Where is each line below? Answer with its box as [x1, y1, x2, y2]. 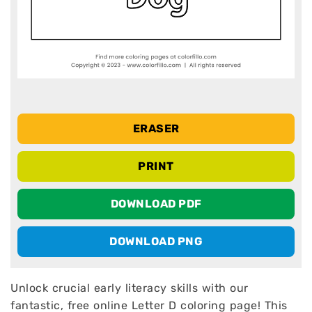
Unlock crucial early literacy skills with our [10, 281, 249, 295]
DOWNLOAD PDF [110, 197, 202, 210]
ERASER [132, 122, 180, 135]
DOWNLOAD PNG [109, 235, 203, 248]
